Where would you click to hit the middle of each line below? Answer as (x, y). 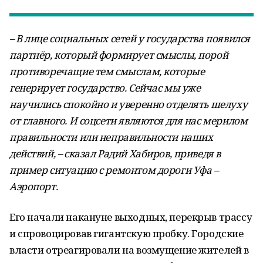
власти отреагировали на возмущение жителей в (129, 250)
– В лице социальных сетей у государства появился (130, 38)
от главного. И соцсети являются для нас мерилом (129, 121)
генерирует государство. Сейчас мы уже (105, 88)
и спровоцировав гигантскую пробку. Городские (127, 233)
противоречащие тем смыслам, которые (107, 71)
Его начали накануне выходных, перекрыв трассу (131, 217)
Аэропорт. (34, 186)
